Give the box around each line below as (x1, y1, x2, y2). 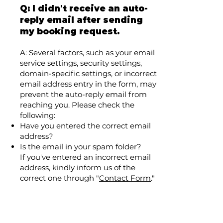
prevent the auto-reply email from (20, 90, 147, 99)
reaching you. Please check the (20, 100, 134, 110)
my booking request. (20, 26, 119, 36)
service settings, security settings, (20, 58, 142, 68)
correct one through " (20, 173, 99, 183)
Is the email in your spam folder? (20, 142, 141, 151)
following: (20, 111, 55, 120)
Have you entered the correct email (20, 121, 151, 130)
